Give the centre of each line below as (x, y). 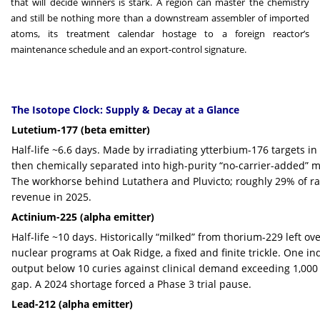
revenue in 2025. (51, 196)
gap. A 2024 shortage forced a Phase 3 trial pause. (131, 284)
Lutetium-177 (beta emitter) (81, 129)
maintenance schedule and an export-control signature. (129, 49)
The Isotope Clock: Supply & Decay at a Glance (125, 109)
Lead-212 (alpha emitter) (72, 304)
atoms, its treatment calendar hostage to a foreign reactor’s (160, 33)
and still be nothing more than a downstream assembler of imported (160, 17)
